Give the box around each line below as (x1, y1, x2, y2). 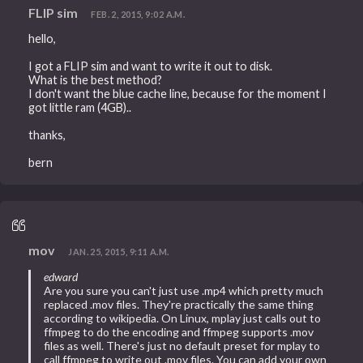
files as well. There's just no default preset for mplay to (44, 338, 321, 352)
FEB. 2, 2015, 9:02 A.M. (91, 8, 186, 19)
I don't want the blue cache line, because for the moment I (28, 87, 327, 101)
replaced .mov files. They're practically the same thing (44, 297, 314, 311)
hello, (28, 32, 57, 46)
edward (44, 269, 79, 284)
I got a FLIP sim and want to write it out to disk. (28, 59, 273, 74)
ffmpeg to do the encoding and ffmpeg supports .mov (44, 324, 314, 339)
